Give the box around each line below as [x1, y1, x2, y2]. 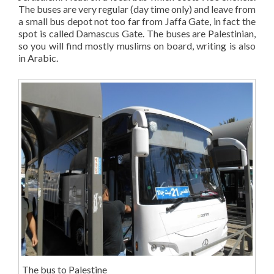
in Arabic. [18, 51, 58, 64]
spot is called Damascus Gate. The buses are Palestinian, [18, 27, 256, 39]
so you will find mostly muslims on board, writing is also [18, 39, 256, 51]
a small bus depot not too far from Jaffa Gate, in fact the [18, 15, 256, 27]
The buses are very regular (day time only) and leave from [18, 2, 256, 15]
